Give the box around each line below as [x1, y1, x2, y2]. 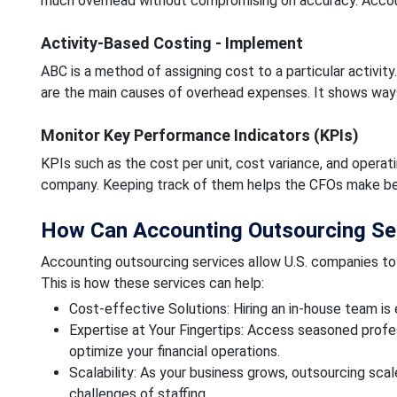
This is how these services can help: [40, 274, 264, 292]
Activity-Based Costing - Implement [40, 33, 303, 52]
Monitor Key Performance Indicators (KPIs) [40, 125, 359, 144]
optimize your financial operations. [68, 342, 280, 360]
